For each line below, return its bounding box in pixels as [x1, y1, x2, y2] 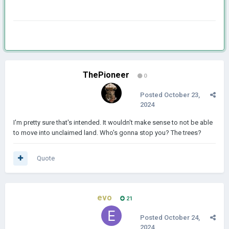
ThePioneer [82, 70, 129, 80]
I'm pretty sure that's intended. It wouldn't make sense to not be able [13, 119, 213, 126]
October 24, [164, 214, 200, 221]
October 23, [164, 91, 200, 99]
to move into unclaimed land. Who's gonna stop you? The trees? [13, 129, 201, 136]
